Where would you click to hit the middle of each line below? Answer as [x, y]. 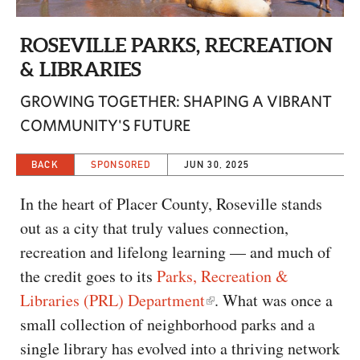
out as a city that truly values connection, [154, 228]
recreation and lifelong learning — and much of [176, 252]
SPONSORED [121, 165]
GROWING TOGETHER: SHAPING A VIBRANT [176, 101]
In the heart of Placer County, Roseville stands [171, 204]
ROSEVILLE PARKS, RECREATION [176, 45]
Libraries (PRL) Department [112, 301]
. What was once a [274, 301]
